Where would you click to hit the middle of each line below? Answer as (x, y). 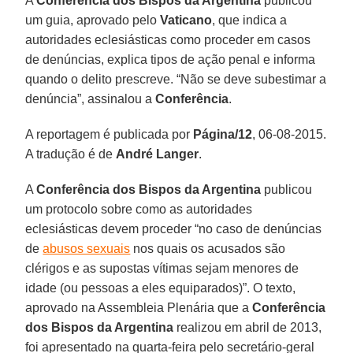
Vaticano (186, 20)
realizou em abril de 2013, (248, 327)
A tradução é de (71, 154)
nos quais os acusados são (208, 248)
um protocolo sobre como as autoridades (139, 209)
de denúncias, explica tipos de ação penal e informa (171, 59)
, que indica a (250, 20)
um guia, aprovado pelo (93, 20)
